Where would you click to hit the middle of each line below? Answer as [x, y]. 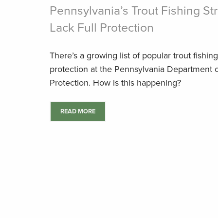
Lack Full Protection [102, 28]
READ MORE [78, 111]
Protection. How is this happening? [115, 83]
